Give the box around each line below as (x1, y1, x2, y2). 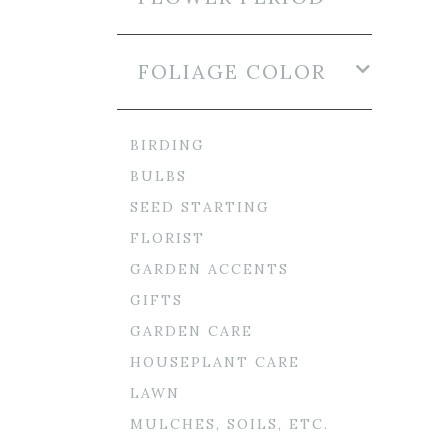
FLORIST (130, 229, 205, 247)
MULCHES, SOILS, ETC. (130, 415, 329, 433)
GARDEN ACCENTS (130, 260, 289, 278)
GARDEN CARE (130, 322, 253, 340)
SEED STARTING (130, 198, 270, 216)
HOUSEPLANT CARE (130, 353, 300, 371)
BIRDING (130, 136, 205, 154)
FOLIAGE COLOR (138, 59, 326, 84)
